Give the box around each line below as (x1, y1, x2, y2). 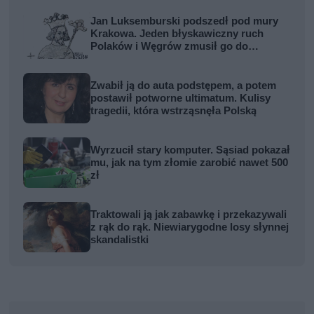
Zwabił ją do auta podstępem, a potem (90, 78, 277, 92)
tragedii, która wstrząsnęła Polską (90, 104, 257, 117)
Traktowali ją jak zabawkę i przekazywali (90, 207, 287, 221)
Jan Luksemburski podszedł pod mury (90, 14, 279, 27)
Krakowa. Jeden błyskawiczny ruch (90, 27, 264, 40)
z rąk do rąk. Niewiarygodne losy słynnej (90, 220, 289, 233)
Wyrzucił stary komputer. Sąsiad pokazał (90, 143, 291, 156)
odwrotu (90, 52, 132, 65)
